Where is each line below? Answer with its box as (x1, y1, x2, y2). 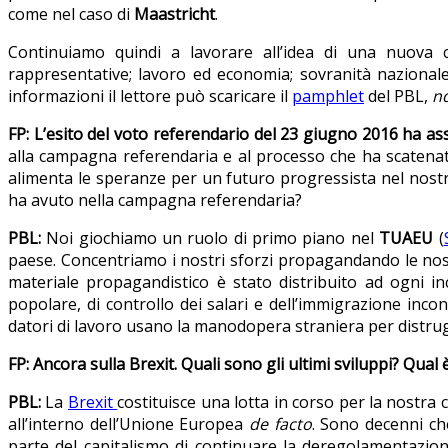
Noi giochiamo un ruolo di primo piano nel (41, 227, 380, 250)
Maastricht (134, 3, 215, 26)
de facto (249, 413, 312, 436)
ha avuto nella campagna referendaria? (8, 189, 302, 212)
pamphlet (292, 85, 364, 108)
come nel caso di (8, 3, 134, 26)
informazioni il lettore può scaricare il (8, 85, 292, 108)
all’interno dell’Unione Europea (8, 413, 250, 436)
